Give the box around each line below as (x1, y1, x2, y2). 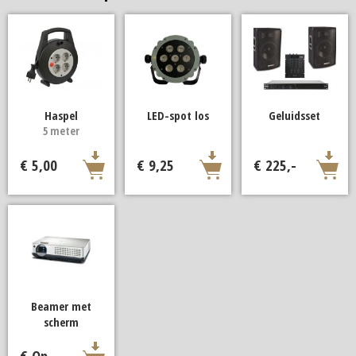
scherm (44, 313, 79, 330)
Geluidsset (269, 107, 321, 124)
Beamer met (31, 297, 92, 314)
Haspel (44, 107, 79, 124)
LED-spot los (146, 107, 209, 124)
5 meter (43, 123, 80, 139)
